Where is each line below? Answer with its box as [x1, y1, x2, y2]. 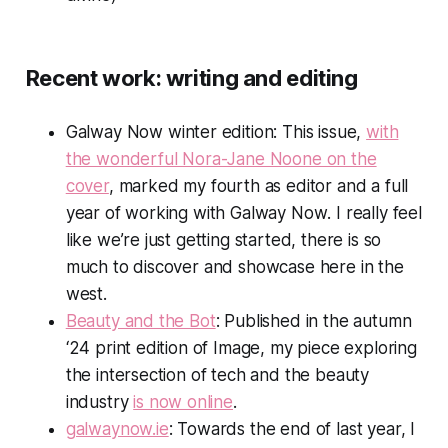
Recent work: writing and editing [25, 64, 358, 91]
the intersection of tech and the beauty [65, 364, 370, 385]
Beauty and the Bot [65, 310, 216, 331]
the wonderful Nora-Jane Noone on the [65, 148, 377, 169]
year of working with [65, 202, 231, 223]
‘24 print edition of [65, 337, 214, 358]
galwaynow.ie [65, 418, 169, 439]
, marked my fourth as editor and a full [108, 175, 409, 196]
